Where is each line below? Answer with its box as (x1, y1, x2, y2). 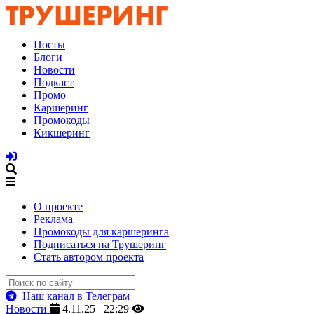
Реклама (34, 213, 73, 225)
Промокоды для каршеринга (34, 226, 169, 238)
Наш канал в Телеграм (17, 290, 130, 302)
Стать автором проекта (34, 251, 144, 263)
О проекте (34, 200, 83, 212)
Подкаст (34, 76, 74, 88)
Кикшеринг (34, 127, 90, 139)
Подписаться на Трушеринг (34, 238, 166, 250)
